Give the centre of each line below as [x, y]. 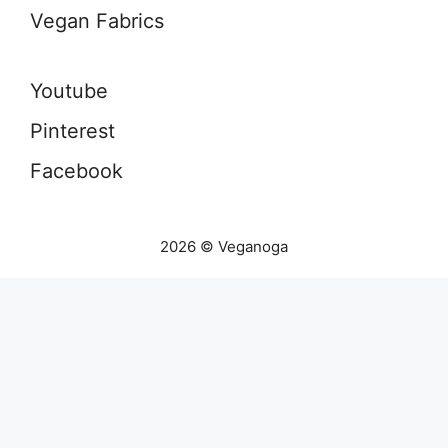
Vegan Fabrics [97, 20]
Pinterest [72, 130]
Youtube [69, 90]
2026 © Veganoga [224, 246]
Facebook [76, 170]
